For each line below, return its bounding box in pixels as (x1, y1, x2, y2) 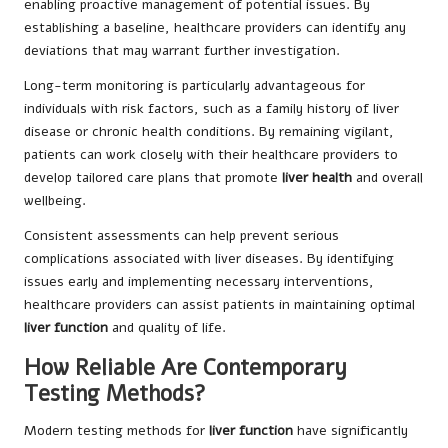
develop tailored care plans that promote (24, 167, 282, 187)
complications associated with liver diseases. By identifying (24, 248, 394, 268)
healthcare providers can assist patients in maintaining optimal (24, 294, 415, 314)
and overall (352, 167, 423, 187)
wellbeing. (24, 190, 86, 210)
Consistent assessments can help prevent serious (24, 225, 339, 245)
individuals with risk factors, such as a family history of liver (24, 98, 399, 118)
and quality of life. (108, 317, 226, 337)
